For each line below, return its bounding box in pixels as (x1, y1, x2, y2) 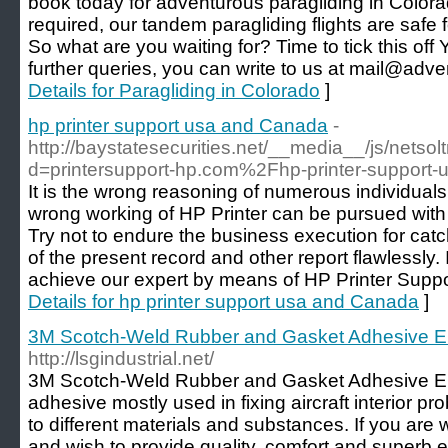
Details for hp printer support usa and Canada (28, 291, 419, 312)
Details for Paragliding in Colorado (28, 80, 320, 101)
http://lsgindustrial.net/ (28, 348, 214, 369)
